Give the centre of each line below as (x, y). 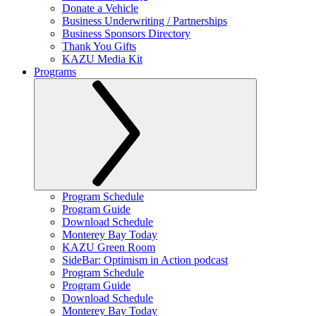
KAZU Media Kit (102, 59)
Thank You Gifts (99, 46)
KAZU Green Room (109, 247)
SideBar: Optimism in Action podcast (145, 260)
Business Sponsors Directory (126, 34)
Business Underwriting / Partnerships (145, 21)
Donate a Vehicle (100, 8)
